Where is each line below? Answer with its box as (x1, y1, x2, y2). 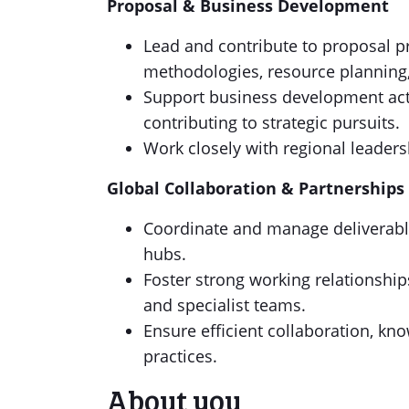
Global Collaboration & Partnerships (107, 177, 404, 199)
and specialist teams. (143, 294, 306, 316)
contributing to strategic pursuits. (143, 111, 400, 133)
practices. (143, 345, 217, 367)
